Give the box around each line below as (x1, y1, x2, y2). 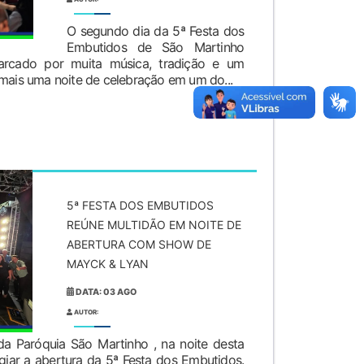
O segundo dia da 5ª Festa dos (67, 22, 245, 39)
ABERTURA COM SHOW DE (67, 236, 211, 251)
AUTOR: (72, 307, 98, 316)
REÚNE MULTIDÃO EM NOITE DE (67, 217, 241, 232)
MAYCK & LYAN (67, 256, 149, 271)
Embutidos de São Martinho (67, 38, 245, 55)
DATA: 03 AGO (74, 286, 137, 297)
